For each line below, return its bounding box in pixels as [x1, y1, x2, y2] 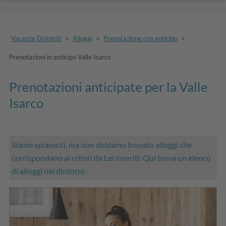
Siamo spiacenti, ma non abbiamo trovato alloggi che [12, 139, 192, 149]
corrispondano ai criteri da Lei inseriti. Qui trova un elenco [12, 152, 211, 162]
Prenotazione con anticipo [103, 34, 178, 42]
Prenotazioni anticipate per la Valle [9, 78, 208, 95]
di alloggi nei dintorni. [12, 165, 86, 176]
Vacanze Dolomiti [11, 34, 62, 42]
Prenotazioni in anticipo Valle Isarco [9, 52, 111, 61]
